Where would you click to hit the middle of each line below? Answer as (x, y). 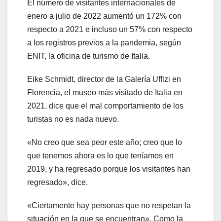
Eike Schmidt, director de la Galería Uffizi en (104, 79)
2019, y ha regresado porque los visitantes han (109, 169)
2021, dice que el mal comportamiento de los (105, 106)
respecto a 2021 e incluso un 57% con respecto (110, 30)
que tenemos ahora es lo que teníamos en (100, 156)
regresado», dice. (57, 183)
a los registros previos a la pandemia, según (104, 43)
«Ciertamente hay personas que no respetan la (109, 206)
